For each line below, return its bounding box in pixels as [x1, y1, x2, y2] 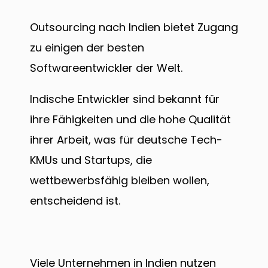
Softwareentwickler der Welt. [30, 60, 185, 76]
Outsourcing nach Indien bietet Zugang [30, 20, 238, 35]
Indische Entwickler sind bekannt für [30, 92, 220, 107]
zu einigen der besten [30, 40, 144, 56]
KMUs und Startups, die [30, 153, 152, 168]
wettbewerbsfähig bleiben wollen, [30, 173, 209, 188]
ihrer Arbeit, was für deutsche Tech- [30, 132, 223, 148]
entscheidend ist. [30, 193, 123, 209]
